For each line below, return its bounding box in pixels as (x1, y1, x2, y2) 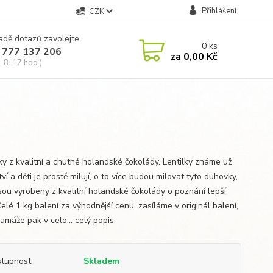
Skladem (83, 255, 119, 267)
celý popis (74, 214, 114, 226)
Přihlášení (201, 5, 236, 16)
